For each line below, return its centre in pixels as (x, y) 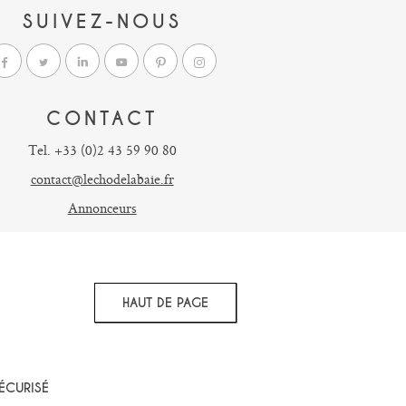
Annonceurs (102, 208)
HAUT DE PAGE (193, 302)
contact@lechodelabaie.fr (102, 179)
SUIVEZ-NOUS (102, 22)
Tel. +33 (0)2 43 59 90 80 (102, 150)
